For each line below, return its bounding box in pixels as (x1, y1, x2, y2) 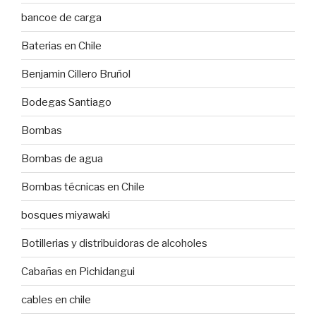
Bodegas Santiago (21, 95, 111, 109)
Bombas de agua (21, 152, 103, 165)
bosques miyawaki (21, 208, 110, 221)
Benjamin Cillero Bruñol (21, 67, 130, 80)
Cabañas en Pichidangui (21, 265, 135, 278)
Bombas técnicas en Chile (21, 180, 145, 193)
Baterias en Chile (21, 39, 102, 52)
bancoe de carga (21, 11, 102, 24)
